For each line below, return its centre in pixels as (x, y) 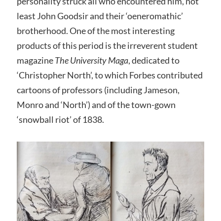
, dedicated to (154, 60)
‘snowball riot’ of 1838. (60, 119)
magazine (36, 60)
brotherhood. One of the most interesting (95, 30)
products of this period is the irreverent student (107, 45)
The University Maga (91, 60)
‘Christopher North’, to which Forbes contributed (110, 75)
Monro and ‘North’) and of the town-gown (96, 104)
